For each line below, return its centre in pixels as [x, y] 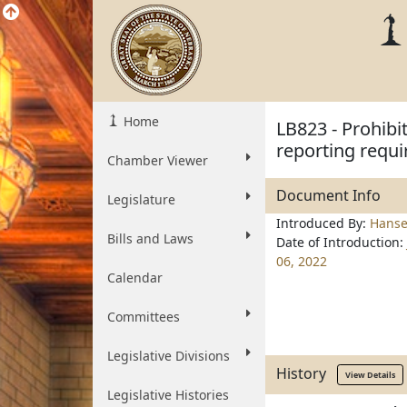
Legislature [141, 199]
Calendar [135, 278]
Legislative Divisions [169, 356]
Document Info [328, 195]
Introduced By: [323, 223]
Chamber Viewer [158, 160]
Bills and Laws [150, 238]
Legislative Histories [168, 395]
